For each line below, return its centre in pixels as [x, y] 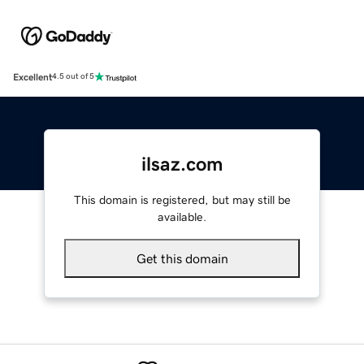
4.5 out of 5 [73, 77]
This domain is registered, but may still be [182, 199]
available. [182, 217]
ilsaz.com [182, 164]
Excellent [32, 77]
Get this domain [182, 258]
